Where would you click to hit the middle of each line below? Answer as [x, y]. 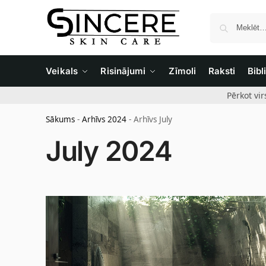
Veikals [62, 71]
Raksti [222, 71]
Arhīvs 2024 [104, 119]
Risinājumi [123, 71]
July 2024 [109, 151]
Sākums [60, 119]
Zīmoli [182, 71]
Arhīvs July [153, 119]
